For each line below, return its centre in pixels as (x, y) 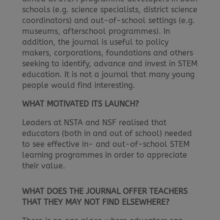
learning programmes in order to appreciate (104, 155)
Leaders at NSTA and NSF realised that (94, 123)
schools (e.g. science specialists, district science (110, 10)
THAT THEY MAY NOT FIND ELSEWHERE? (96, 202)
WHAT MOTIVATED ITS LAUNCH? (80, 104)
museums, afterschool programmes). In (96, 31)
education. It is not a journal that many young (108, 74)
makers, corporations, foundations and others (107, 53)
